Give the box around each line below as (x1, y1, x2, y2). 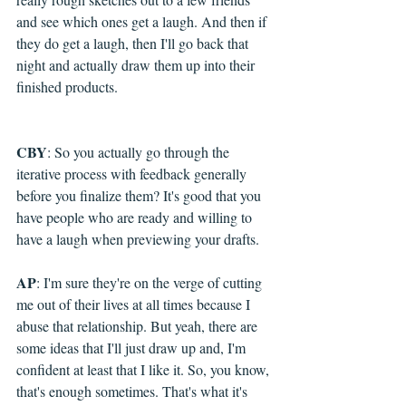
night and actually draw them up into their (16, 55, 258, 75)
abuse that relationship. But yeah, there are (16, 316, 261, 336)
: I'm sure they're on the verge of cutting (36, 273, 266, 293)
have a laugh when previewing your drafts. (16, 229, 259, 249)
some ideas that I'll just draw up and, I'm (16, 338, 249, 358)
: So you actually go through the (47, 142, 233, 162)
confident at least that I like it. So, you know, (16, 360, 273, 380)
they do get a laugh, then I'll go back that (16, 34, 252, 53)
